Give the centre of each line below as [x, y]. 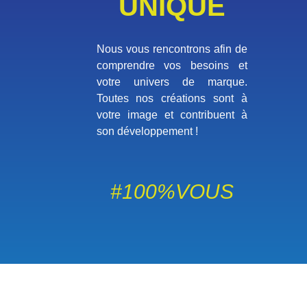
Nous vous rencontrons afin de [172, 49]
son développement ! [147, 131]
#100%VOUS [172, 191]
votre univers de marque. [172, 82]
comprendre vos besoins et [172, 65]
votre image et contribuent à [172, 114]
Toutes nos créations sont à [172, 98]
